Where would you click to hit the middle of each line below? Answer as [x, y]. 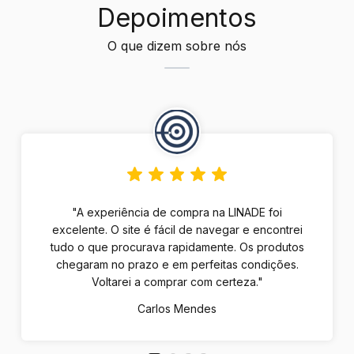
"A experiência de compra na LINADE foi [177, 212]
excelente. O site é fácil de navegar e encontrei [177, 229]
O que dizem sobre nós [177, 46]
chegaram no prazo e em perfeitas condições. [177, 264]
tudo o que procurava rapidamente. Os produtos [177, 247]
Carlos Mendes [177, 308]
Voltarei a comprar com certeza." [177, 281]
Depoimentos [177, 18]
